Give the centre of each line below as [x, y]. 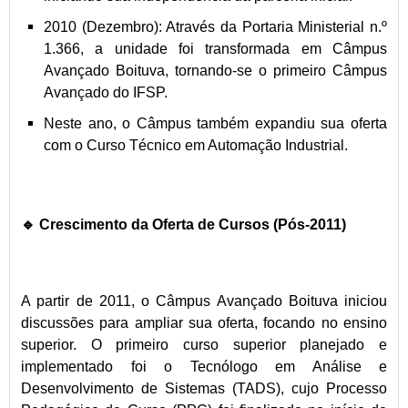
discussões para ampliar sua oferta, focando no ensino [204, 323]
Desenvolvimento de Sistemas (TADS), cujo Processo [204, 389]
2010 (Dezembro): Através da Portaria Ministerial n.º [215, 27]
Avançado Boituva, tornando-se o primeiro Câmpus [215, 71]
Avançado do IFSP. [106, 93]
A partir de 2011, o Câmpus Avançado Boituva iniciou [204, 301]
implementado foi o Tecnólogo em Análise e [204, 367]
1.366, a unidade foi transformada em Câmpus [215, 49]
